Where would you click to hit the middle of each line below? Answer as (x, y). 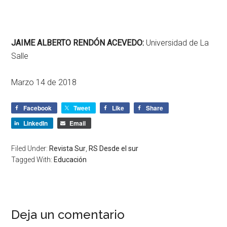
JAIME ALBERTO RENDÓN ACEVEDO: (78, 43)
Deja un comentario (68, 214)
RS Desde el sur (114, 148)
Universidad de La (177, 43)
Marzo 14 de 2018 (44, 82)
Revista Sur (68, 148)
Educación (70, 159)
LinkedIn (36, 123)
